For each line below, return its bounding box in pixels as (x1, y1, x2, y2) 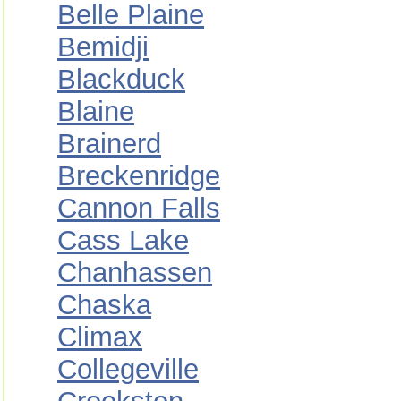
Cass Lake (57, 225, 189, 256)
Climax (57, 321, 142, 353)
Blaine (57, 96, 134, 127)
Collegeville (57, 354, 199, 385)
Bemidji (57, 31, 149, 63)
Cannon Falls (57, 192, 220, 224)
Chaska (57, 289, 151, 320)
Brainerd (57, 128, 161, 159)
